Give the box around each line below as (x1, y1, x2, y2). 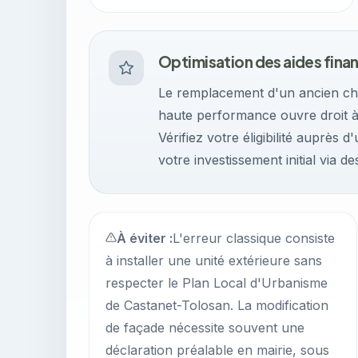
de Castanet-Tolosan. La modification (105, 297, 328, 313)
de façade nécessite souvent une (105, 320, 304, 336)
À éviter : (117, 230, 173, 246)
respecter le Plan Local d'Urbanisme (105, 275, 328, 291)
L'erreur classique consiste (173, 230, 335, 246)
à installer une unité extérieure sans (105, 253, 322, 268)
